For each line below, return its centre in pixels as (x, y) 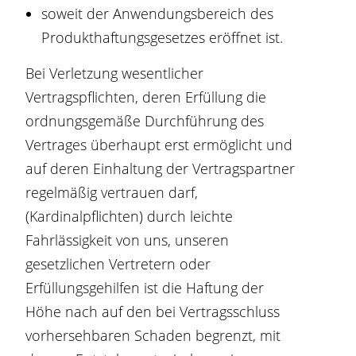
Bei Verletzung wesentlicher (115, 73)
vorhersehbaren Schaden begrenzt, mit (153, 335)
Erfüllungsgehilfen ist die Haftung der (145, 288)
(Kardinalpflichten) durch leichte (130, 216)
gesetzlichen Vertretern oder (118, 264)
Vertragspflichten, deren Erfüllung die (146, 97)
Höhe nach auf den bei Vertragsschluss (153, 311)
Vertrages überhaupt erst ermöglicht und (159, 145)
